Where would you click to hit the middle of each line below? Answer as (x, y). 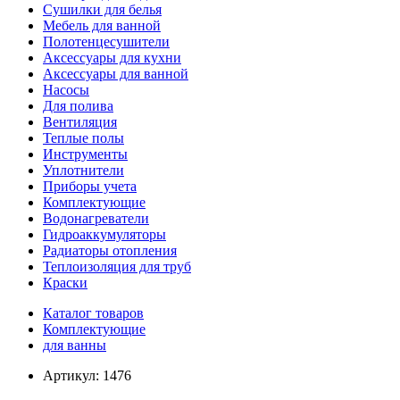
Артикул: (73, 375)
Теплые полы (83, 138)
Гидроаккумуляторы (104, 234)
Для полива (78, 106)
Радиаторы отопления (110, 250)
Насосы (66, 90)
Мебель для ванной (102, 25)
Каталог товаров (93, 313)
